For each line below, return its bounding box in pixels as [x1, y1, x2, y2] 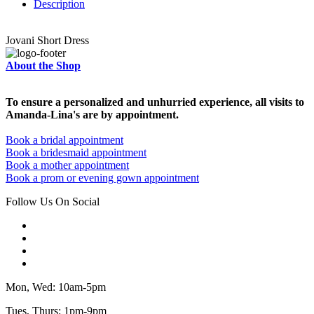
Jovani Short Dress [6, 34, 89, 47]
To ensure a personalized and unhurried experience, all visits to [6, 96, 304, 109]
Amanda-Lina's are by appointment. [6, 109, 179, 121]
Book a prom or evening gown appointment [6, 172, 199, 184]
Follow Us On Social [6, 196, 100, 208]
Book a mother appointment [6, 159, 129, 172]
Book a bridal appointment [6, 134, 123, 146]
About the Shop [6, 60, 81, 72]
